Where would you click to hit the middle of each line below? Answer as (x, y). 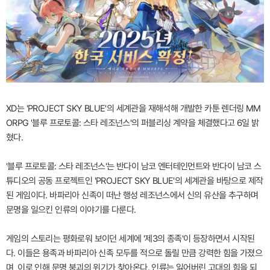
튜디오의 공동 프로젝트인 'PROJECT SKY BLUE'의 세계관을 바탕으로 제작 (135, 181)
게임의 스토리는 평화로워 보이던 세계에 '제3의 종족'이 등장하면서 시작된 (130, 238)
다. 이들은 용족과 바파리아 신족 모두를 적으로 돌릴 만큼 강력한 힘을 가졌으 (134, 253)
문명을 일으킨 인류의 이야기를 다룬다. (71, 209)
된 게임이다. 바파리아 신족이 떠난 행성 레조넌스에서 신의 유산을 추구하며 (132, 195)
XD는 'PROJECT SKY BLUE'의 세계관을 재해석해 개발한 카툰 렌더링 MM (133, 108)
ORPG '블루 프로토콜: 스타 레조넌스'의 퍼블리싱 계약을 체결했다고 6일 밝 (133, 123)
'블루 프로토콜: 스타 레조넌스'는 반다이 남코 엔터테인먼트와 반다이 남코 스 (134, 166)
